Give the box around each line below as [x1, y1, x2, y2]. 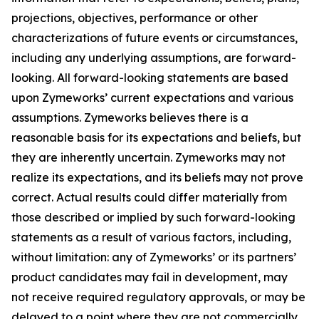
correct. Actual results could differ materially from [11, 190, 287, 204]
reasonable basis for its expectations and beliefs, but [11, 130, 301, 145]
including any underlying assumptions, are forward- [11, 51, 296, 65]
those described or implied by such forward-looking [11, 210, 296, 224]
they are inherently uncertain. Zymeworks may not [11, 150, 286, 164]
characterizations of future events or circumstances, [11, 31, 298, 45]
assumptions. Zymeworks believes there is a [11, 110, 249, 125]
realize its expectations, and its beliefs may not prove [11, 170, 303, 184]
